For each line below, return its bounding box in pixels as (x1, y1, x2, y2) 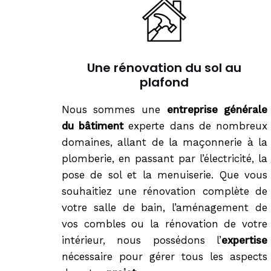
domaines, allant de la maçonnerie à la (62, 136, 267, 148)
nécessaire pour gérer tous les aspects (62, 250, 267, 263)
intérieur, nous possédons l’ (62, 234, 221, 246)
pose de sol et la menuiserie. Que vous (62, 169, 267, 181)
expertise (221, 234, 267, 246)
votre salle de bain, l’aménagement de (62, 201, 267, 214)
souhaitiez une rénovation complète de (62, 185, 267, 197)
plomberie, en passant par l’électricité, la (62, 152, 267, 165)
